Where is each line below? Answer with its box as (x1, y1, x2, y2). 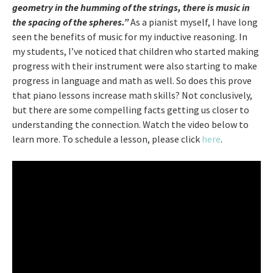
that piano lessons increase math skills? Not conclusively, (12, 88, 252, 101)
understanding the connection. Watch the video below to (12, 118, 249, 130)
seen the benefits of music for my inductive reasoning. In (12, 30, 247, 43)
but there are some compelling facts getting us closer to (12, 103, 249, 116)
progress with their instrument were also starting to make (12, 59, 257, 72)
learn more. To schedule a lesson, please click (12, 132, 202, 145)
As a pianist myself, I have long (129, 15, 258, 28)
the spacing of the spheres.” (12, 15, 129, 28)
